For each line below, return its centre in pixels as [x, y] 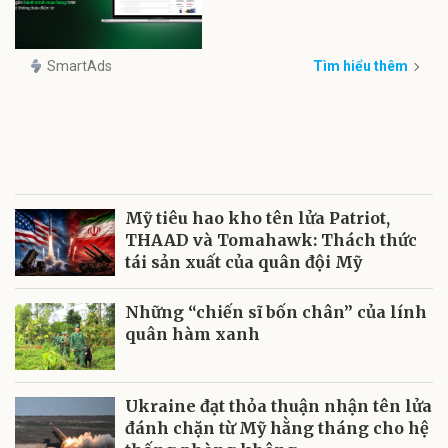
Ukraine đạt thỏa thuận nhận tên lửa [278, 406]
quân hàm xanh [192, 334]
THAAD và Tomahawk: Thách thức [271, 240]
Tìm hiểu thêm [360, 66]
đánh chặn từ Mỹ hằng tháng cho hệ [277, 428]
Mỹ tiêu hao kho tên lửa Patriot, [257, 218]
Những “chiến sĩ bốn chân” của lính [276, 312]
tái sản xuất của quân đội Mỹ [243, 262]
